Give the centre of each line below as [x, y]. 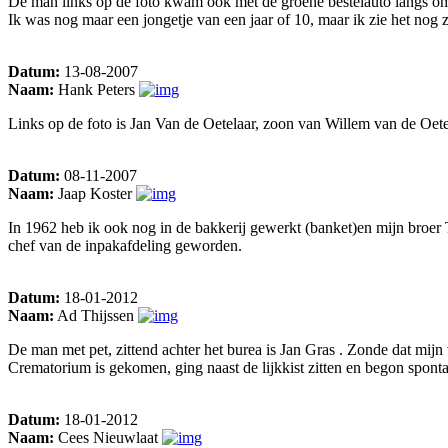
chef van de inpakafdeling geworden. [125, 245]
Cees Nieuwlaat [108, 437]
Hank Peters [96, 89]
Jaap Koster [95, 193]
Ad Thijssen [96, 315]
